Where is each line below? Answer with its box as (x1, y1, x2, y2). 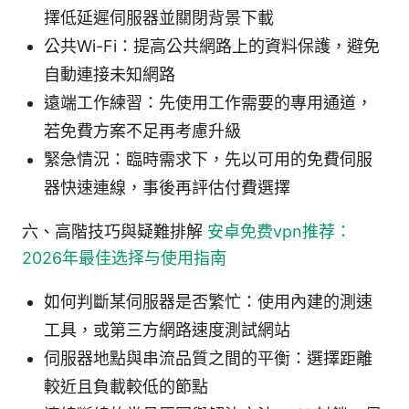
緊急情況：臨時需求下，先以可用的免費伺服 (44, 149, 372, 169)
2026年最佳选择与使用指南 (22, 247, 226, 267)
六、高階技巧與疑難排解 (22, 221, 207, 241)
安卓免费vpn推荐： (207, 221, 351, 241)
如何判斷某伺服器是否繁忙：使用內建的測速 (44, 291, 372, 311)
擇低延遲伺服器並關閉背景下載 (44, 7, 274, 27)
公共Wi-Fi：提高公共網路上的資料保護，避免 (44, 36, 380, 56)
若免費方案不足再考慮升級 (44, 121, 241, 141)
